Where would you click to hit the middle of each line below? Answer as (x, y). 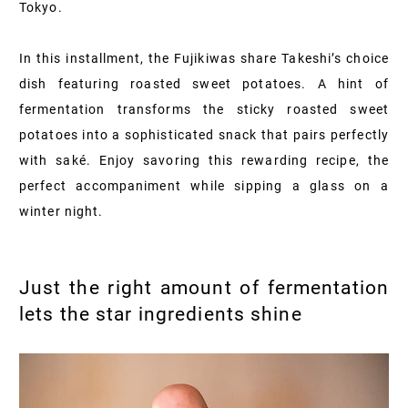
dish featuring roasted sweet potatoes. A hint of (204, 83)
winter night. (61, 211)
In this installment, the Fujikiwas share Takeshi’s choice (204, 58)
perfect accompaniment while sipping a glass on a (204, 185)
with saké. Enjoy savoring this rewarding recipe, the (204, 160)
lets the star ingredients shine (161, 314)
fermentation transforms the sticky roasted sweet (204, 109)
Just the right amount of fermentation (204, 287)
